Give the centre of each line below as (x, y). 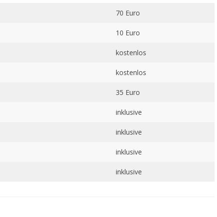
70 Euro (128, 13)
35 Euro (128, 93)
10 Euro (128, 33)
